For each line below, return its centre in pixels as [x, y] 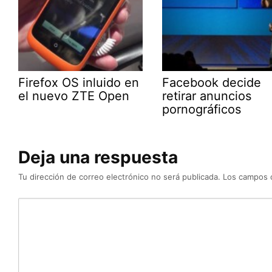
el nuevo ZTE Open [74, 96]
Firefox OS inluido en [79, 82]
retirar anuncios [206, 96]
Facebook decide [211, 82]
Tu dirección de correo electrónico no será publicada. [120, 176]
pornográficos [201, 109]
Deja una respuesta [98, 157]
